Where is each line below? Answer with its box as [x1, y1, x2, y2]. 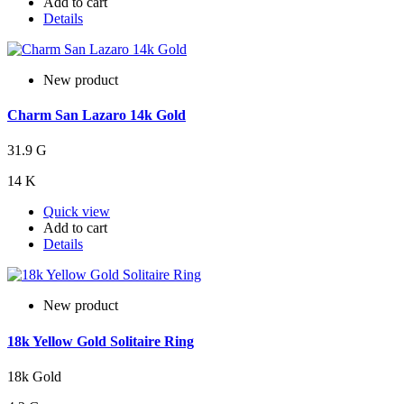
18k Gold [7, 368, 61, 384]
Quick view [43, 204, 110, 220]
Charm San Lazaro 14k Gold [7, 107, 186, 124]
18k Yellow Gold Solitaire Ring [7, 333, 194, 349]
